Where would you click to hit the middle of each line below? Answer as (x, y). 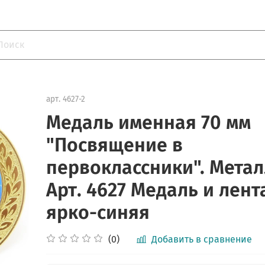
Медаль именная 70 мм (149, 123)
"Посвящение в (115, 145)
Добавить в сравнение (202, 240)
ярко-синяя (98, 213)
